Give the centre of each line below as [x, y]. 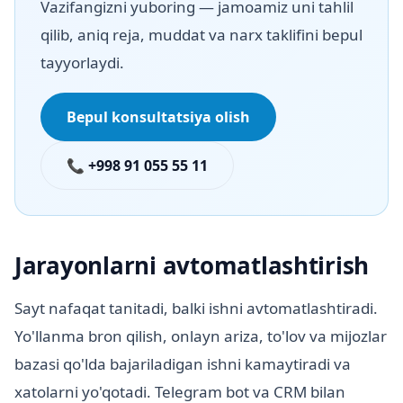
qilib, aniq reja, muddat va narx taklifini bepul [201, 35]
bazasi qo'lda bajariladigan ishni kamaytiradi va [183, 364]
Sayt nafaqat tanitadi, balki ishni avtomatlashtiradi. [196, 309]
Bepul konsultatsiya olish [158, 117]
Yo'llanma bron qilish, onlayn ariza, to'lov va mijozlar [201, 336]
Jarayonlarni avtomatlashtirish [192, 266]
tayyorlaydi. [82, 63]
